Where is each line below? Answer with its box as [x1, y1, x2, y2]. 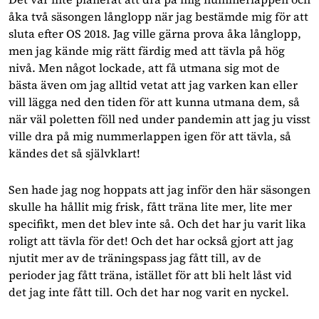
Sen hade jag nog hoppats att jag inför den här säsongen [9, 182, 310, 198]
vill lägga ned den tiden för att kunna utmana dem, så [9, 93, 300, 110]
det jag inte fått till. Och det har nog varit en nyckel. [9, 284, 289, 300]
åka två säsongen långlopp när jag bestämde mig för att [9, 8, 308, 24]
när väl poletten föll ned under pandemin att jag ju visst [9, 110, 310, 127]
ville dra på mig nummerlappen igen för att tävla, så [9, 127, 291, 144]
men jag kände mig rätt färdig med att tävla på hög [9, 42, 285, 58]
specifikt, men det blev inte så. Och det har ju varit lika [9, 216, 306, 232]
